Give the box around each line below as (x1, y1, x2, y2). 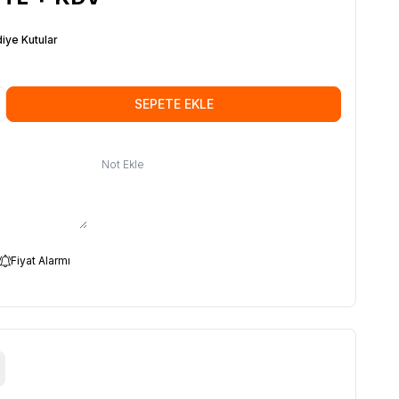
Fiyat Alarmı (11, 253, 70, 267)
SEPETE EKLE (134, 95, 214, 111)
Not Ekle (102, 157, 144, 171)
